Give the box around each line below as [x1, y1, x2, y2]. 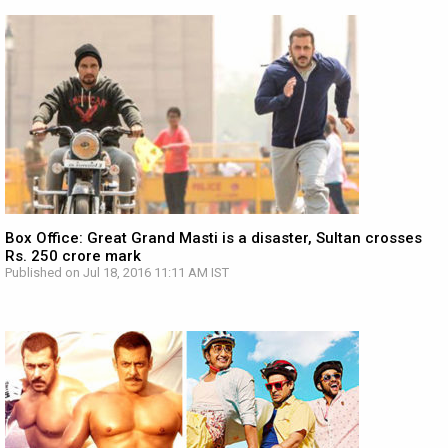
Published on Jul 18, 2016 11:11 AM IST [5, 265, 229, 280]
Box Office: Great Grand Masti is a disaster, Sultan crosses [5, 229, 422, 247]
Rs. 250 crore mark [5, 247, 141, 265]
